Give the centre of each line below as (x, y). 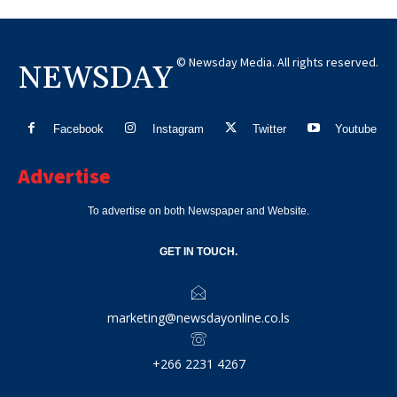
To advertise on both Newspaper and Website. (198, 211)
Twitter (270, 128)
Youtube (356, 128)
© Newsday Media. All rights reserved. (277, 62)
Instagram (178, 128)
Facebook (78, 128)
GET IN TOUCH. (198, 252)
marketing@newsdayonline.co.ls (198, 318)
